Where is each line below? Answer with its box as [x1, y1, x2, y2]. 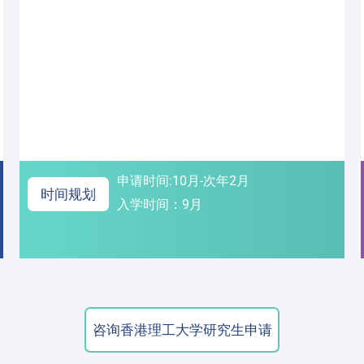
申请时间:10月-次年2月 [117, 173, 249, 189]
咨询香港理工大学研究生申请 [92, 322, 272, 339]
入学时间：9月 [117, 197, 202, 213]
